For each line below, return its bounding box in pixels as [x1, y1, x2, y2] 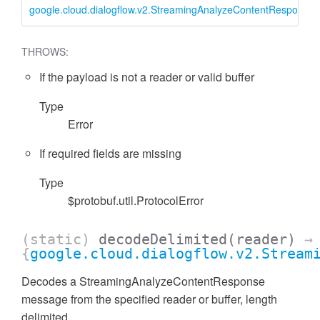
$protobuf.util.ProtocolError [68, 192, 204, 209]
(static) [21, 231, 99, 248]
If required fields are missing [39, 145, 181, 161]
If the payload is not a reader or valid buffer [39, 69, 254, 85]
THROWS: [21, 44, 69, 59]
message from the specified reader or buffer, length [21, 291, 277, 307]
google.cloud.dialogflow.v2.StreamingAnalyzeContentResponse [29, 2, 314, 16]
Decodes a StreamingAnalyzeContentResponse [21, 273, 265, 289]
